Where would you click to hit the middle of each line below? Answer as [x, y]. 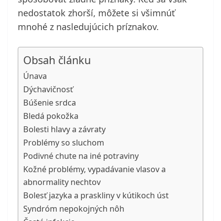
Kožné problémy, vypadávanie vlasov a [94, 169]
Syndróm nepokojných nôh [74, 209]
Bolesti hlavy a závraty [64, 129]
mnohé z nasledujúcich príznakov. [88, 27]
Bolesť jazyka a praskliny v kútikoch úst [96, 196]
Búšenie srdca [50, 103]
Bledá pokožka [51, 116]
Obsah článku [57, 60]
